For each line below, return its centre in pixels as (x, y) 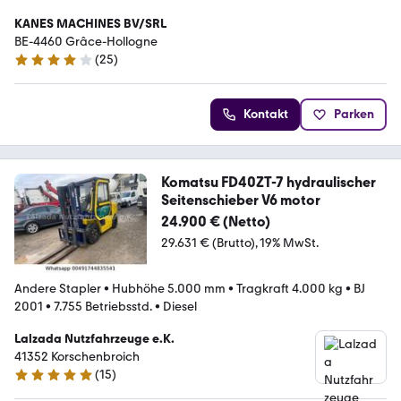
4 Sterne (37, 67)
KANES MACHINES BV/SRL (90, 23)
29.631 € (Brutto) (208, 243)
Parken (354, 114)
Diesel (180, 306)
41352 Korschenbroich (77, 356)
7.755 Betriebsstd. (103, 306)
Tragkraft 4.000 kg (290, 288)
